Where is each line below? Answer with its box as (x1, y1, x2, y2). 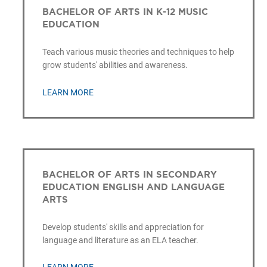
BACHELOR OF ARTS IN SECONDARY (42, 169, 217, 179)
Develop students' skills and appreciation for (42, 222, 204, 232)
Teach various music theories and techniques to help (42, 47, 234, 57)
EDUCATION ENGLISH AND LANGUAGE (42, 181, 225, 192)
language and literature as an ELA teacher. (42, 235, 198, 245)
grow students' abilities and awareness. (42, 60, 188, 70)
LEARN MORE (42, 87, 94, 97)
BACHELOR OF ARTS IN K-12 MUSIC (42, 7, 208, 17)
